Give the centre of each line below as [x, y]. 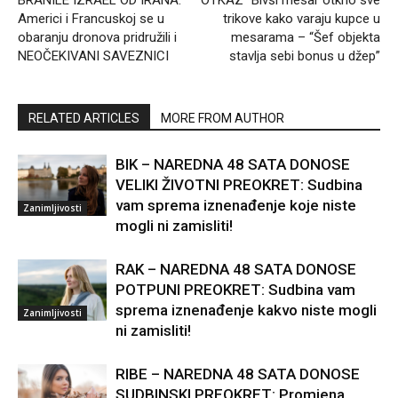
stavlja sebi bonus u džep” [305, 56]
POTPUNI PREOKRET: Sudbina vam [235, 289]
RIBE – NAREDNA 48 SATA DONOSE [238, 374]
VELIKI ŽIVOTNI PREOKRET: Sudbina [239, 184]
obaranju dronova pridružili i [97, 37]
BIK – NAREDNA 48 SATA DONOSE [233, 164]
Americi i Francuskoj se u [91, 18]
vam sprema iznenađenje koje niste [236, 205]
